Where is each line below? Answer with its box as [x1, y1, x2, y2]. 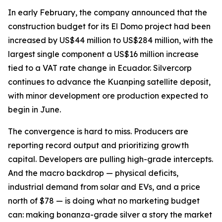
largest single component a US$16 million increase [8, 49, 199, 59]
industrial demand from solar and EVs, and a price [8, 182, 200, 192]
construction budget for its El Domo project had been [8, 21, 211, 31]
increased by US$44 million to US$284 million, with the [8, 35, 213, 45]
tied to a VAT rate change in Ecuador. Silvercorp [8, 63, 192, 73]
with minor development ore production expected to [8, 91, 208, 101]
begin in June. [8, 105, 61, 114]
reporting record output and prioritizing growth [8, 140, 189, 150]
